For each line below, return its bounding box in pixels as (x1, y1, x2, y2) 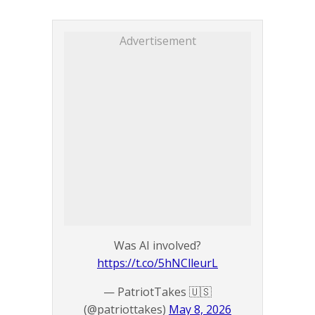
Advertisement (119, 33, 196, 49)
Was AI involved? (114, 238, 201, 254)
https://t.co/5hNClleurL (97, 255, 218, 271)
